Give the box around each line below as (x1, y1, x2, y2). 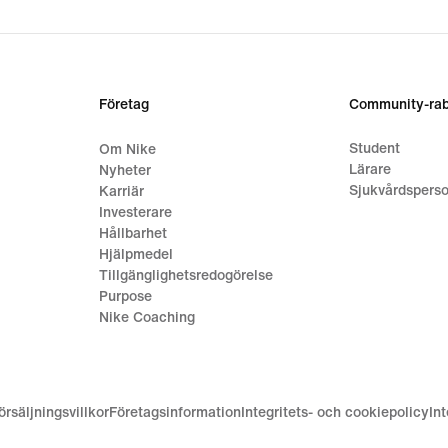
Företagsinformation (109, 405, 241, 421)
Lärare (348, 161, 391, 177)
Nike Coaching (99, 309, 196, 325)
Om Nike (99, 141, 157, 157)
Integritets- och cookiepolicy (241, 405, 429, 421)
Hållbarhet (99, 225, 168, 241)
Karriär (99, 183, 145, 199)
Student (348, 140, 400, 156)
